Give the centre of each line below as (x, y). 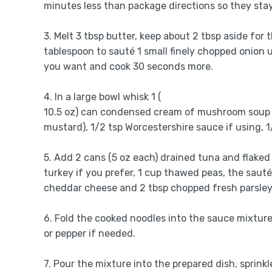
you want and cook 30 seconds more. (128, 66)
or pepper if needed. (90, 233)
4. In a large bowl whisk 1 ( (103, 97)
